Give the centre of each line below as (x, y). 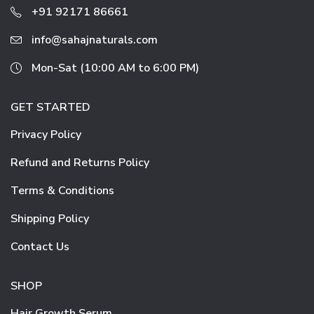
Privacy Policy (46, 135)
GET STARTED (50, 108)
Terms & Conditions (62, 191)
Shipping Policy (50, 219)
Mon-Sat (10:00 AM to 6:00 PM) (115, 68)
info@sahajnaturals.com (95, 40)
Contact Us (40, 247)
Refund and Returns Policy (80, 163)
